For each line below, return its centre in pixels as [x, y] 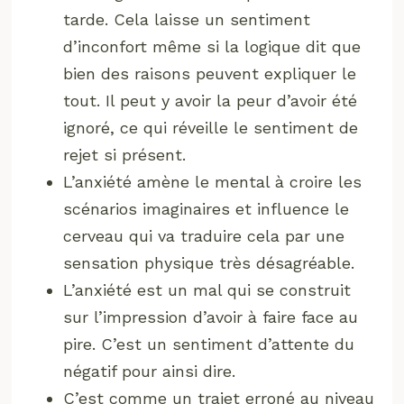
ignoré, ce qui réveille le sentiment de [211, 127]
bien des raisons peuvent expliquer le [210, 73]
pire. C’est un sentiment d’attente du [209, 344]
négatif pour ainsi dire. [150, 371]
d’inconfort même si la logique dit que [212, 46]
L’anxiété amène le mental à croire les [213, 181]
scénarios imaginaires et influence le [207, 208]
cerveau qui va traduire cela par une [204, 235]
